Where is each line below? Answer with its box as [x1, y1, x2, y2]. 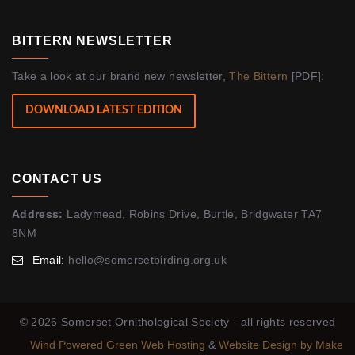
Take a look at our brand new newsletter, [12, 70, 230, 83]
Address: [12, 207, 63, 220]
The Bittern [229, 70, 288, 83]
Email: [29, 253, 69, 266]
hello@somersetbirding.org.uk [68, 253, 227, 266]
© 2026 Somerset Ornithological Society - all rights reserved [19, 315, 336, 328]
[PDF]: [288, 70, 325, 83]
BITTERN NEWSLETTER [12, 34, 173, 48]
